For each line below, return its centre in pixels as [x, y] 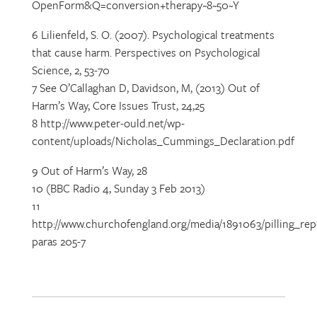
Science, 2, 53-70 [70, 70]
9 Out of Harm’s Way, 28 [89, 171]
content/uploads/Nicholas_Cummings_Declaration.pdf [163, 141]
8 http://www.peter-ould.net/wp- [108, 123]
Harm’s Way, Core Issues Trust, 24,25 [118, 105]
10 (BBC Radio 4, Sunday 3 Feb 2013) [118, 188]
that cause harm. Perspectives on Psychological [146, 52]
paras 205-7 [58, 241]
